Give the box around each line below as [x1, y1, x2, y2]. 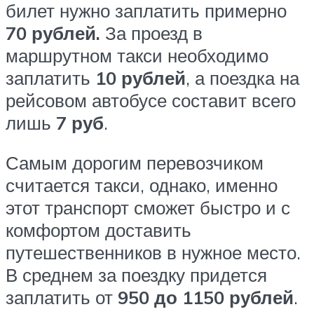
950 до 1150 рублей [118, 286, 294, 309]
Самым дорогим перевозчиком [6, 151, 264, 175]
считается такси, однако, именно [6, 174, 278, 197]
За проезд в [100, 21, 203, 44]
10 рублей [95, 66, 186, 89]
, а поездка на [186, 66, 299, 89]
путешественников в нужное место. [6, 241, 301, 264]
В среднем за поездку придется [6, 264, 267, 287]
